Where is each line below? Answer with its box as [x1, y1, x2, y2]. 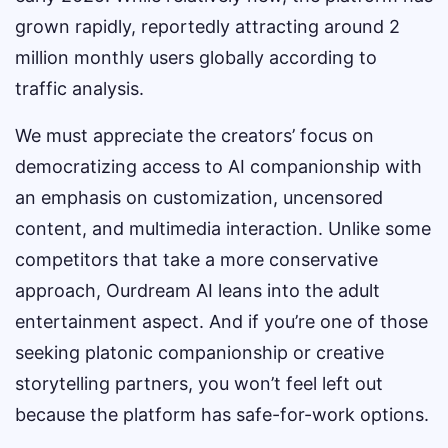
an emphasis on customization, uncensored [15, 187, 383, 208]
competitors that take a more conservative [15, 249, 378, 270]
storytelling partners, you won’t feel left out [15, 373, 383, 394]
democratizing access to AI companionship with [15, 156, 422, 177]
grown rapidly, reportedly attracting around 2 [15, 16, 400, 37]
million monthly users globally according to [15, 47, 377, 68]
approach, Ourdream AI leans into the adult [15, 280, 380, 301]
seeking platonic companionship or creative [15, 342, 384, 363]
